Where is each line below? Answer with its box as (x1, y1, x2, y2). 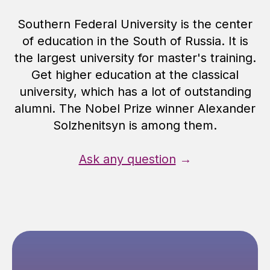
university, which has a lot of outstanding (19, 84, 251, 99)
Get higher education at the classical (31, 67, 239, 82)
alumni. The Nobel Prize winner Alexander (14, 101, 256, 116)
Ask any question (78, 151, 176, 166)
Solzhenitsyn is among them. (53, 118, 217, 133)
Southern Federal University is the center (17, 16, 253, 31)
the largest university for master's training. (14, 50, 256, 65)
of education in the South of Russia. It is (22, 33, 248, 48)
